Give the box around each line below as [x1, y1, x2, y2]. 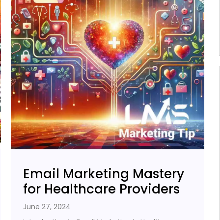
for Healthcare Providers [23, 180, 180, 198]
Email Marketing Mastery [23, 165, 185, 183]
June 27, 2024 [23, 201, 71, 212]
